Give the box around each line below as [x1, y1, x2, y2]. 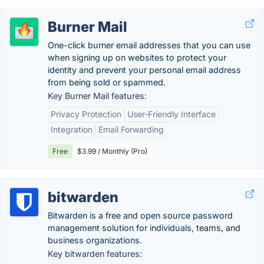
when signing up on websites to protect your [48, 52, 226, 62]
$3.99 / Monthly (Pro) [77, 147, 147, 156]
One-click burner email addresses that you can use [48, 40, 250, 50]
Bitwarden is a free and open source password [48, 210, 233, 220]
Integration [51, 124, 93, 134]
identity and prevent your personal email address [48, 65, 241, 75]
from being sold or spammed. [48, 77, 166, 87]
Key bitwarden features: [48, 249, 142, 259]
